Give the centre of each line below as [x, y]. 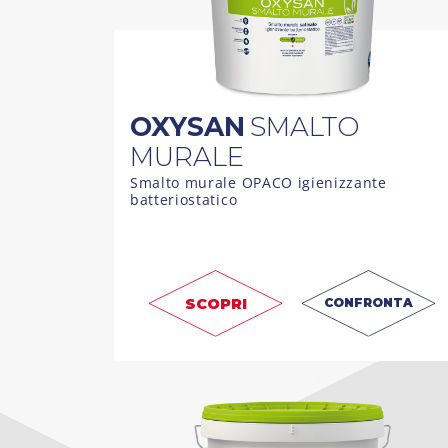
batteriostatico [184, 199]
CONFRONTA [368, 302]
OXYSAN [187, 126]
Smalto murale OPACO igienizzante [258, 182]
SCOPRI [215, 303]
